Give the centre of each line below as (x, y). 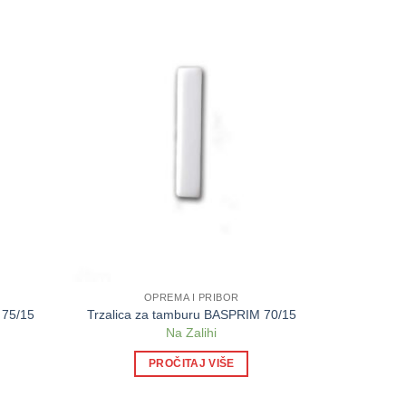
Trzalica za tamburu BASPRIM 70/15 (191, 314)
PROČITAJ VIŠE (192, 363)
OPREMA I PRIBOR (191, 298)
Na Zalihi (192, 333)
